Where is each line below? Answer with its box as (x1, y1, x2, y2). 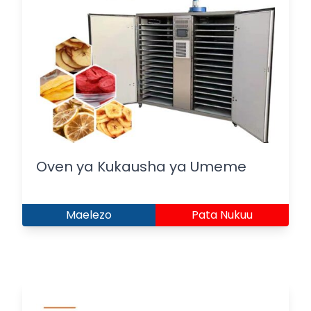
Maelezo (66, 206, 112, 223)
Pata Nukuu (192, 206, 253, 223)
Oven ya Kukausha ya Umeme (36, 156, 246, 176)
